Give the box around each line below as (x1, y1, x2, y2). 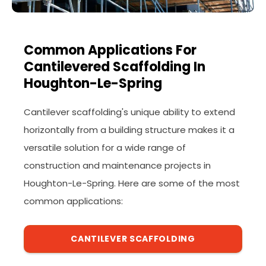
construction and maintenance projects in (24, 159, 211, 172)
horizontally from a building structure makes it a (24, 123, 235, 136)
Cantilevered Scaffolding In (24, 57, 205, 76)
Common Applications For (24, 40, 197, 59)
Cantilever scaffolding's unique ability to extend (24, 105, 235, 118)
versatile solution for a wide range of (24, 141, 186, 154)
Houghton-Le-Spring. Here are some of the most (24, 176, 240, 189)
